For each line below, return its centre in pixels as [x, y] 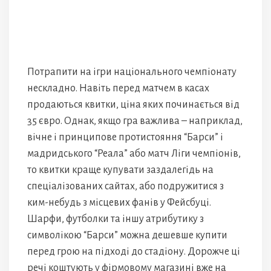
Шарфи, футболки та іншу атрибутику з [116, 219]
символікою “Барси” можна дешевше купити [127, 235]
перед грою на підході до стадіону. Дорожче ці [134, 251]
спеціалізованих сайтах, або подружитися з [126, 186]
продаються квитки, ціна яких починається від [133, 104]
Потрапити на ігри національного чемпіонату [132, 72]
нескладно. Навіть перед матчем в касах [118, 88]
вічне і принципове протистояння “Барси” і [125, 137]
